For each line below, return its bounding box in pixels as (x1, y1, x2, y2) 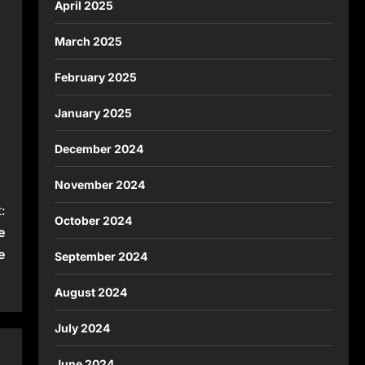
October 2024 (54, 213, 132, 227)
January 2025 (54, 105, 132, 120)
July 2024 (54, 320, 110, 335)
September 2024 (54, 248, 147, 263)
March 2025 (54, 33, 122, 48)
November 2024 (54, 177, 145, 191)
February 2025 (54, 69, 137, 84)
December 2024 (54, 141, 143, 156)
